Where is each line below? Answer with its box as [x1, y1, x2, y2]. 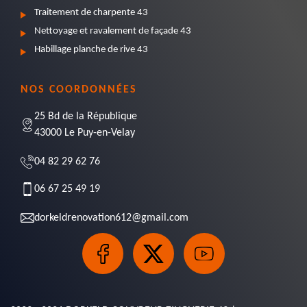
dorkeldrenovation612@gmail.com [34, 212, 188, 223]
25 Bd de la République [34, 111, 137, 122]
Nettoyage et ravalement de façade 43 [34, 26, 191, 36]
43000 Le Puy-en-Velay [34, 127, 135, 138]
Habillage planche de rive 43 [34, 45, 148, 55]
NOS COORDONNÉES [21, 84, 137, 95]
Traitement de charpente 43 [34, 8, 148, 18]
